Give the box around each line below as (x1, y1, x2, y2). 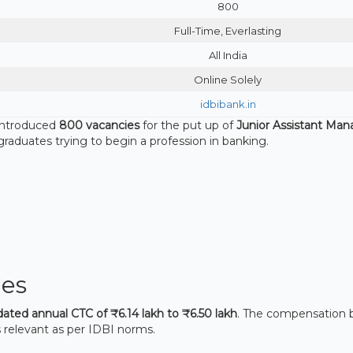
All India (208, 48, 247, 61)
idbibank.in (199, 97, 256, 110)
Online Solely (194, 72, 262, 86)
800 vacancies (59, 117, 139, 132)
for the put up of (139, 117, 236, 132)
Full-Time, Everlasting (174, 24, 281, 37)
